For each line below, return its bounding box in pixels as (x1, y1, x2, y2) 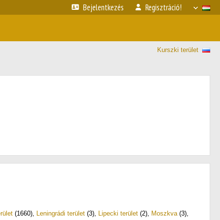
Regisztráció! (145, 2, 182, 13)
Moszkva (151, 210, 177, 217)
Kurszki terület (157, 46, 198, 54)
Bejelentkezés (83, 2, 124, 13)
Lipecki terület (98, 210, 138, 217)
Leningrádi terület (36, 210, 85, 217)
